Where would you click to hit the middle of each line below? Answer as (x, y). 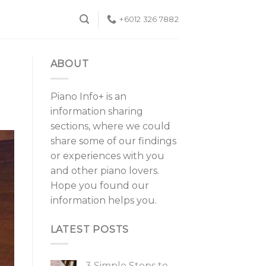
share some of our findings (113, 141)
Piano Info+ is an (88, 96)
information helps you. (103, 200)
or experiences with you (107, 156)
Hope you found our (99, 185)
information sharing (96, 111)
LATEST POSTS (90, 229)
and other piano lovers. (104, 170)
